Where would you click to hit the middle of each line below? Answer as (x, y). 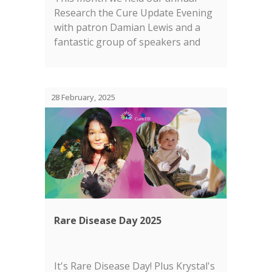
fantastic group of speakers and (127, 42)
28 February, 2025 (83, 97)
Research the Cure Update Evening (133, 13)
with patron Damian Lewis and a (127, 27)
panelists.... (78, 56)
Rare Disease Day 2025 (108, 220)
